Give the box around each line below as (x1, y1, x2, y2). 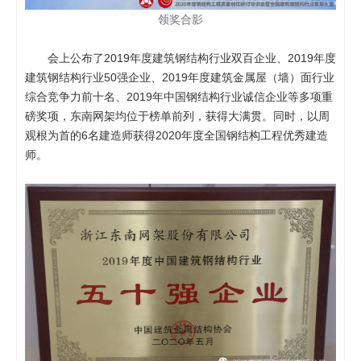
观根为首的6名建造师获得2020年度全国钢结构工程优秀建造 (25, 128, 328, 142)
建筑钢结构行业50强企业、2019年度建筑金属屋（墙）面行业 (25, 70, 334, 84)
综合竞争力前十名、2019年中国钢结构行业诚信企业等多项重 (25, 89, 333, 103)
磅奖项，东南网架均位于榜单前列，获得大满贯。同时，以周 (25, 109, 330, 122)
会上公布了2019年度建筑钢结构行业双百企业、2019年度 (25, 51, 336, 64)
